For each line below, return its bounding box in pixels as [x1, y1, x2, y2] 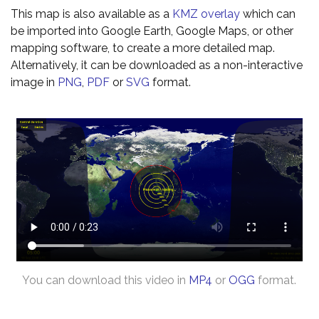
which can [240, 7, 296, 21]
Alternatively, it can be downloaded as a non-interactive [11, 58, 303, 72]
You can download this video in [22, 273, 189, 287]
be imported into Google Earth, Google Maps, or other [11, 24, 293, 38]
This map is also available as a [11, 7, 172, 21]
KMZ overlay [172, 7, 240, 21]
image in [11, 75, 58, 89]
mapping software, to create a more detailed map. [11, 41, 275, 55]
